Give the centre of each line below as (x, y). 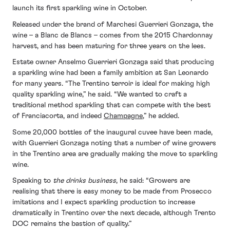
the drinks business (84, 181)
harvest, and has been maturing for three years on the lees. (109, 46)
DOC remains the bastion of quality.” (72, 224)
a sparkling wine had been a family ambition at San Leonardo (110, 73)
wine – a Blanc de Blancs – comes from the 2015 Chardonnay (112, 35)
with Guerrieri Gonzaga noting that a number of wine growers (114, 143)
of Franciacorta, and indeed (58, 116)
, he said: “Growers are (153, 181)
